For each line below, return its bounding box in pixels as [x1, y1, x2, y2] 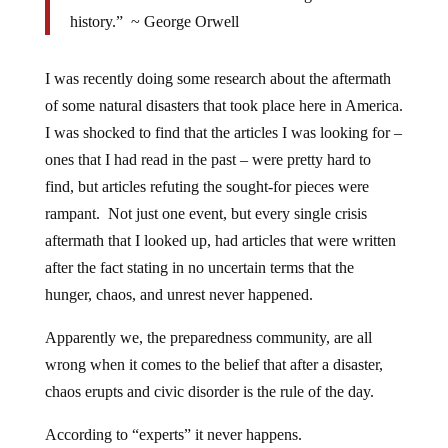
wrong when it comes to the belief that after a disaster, [44, 356, 383, 373]
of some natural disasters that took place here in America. [44, 97, 403, 114]
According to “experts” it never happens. [44, 426, 302, 443]
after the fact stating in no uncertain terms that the [44, 259, 354, 276]
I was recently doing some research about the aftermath [44, 70, 391, 87]
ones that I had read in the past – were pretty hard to [44, 151, 371, 168]
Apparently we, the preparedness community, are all [44, 329, 372, 346]
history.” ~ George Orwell [69, 13, 239, 30]
